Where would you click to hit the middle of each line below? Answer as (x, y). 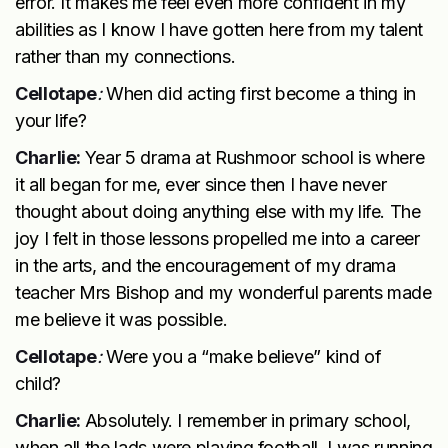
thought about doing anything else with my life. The (218, 211)
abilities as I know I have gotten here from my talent (219, 29)
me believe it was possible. (121, 319)
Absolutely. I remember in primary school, (248, 420)
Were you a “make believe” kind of (244, 356)
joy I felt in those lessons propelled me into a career (217, 238)
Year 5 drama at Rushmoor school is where (254, 157)
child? (40, 383)
